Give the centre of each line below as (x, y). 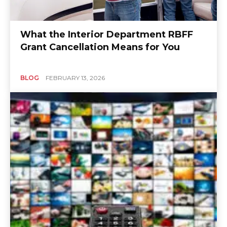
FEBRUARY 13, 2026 (75, 78)
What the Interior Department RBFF (107, 34)
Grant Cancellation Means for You (100, 47)
